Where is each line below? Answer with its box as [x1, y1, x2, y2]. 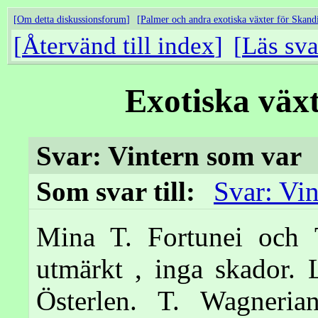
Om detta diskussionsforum [17, 13, 126, 25]
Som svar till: [36, 176, 202, 207]
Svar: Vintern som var [36, 141, 302, 171]
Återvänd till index [22, 32, 214, 60]
